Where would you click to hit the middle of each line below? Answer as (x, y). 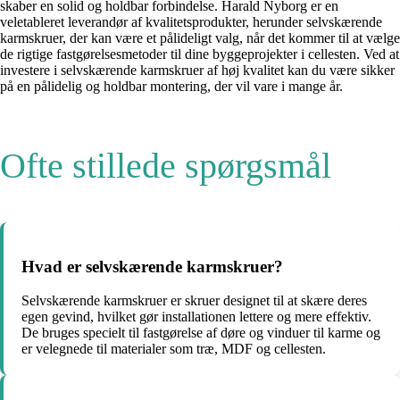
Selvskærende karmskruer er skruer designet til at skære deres (194, 301)
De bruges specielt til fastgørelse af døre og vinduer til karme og (201, 333)
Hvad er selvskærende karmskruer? (152, 266)
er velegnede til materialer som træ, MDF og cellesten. (174, 349)
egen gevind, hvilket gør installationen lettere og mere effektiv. (196, 317)
